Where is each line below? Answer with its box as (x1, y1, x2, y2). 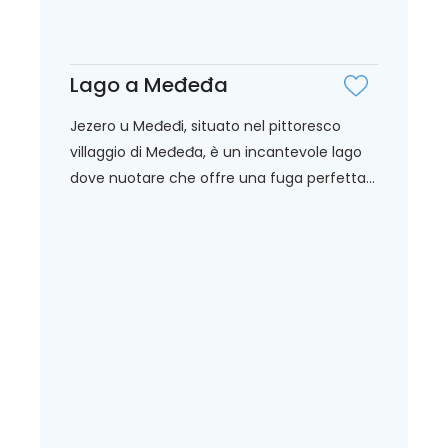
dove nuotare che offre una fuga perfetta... (70, 167, 375, 188)
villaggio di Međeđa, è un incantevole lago (70, 141, 362, 162)
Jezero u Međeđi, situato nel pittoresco (70, 115, 341, 136)
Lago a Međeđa (70, 70, 228, 99)
